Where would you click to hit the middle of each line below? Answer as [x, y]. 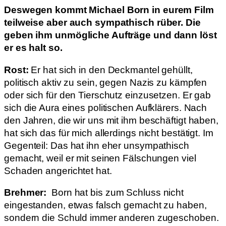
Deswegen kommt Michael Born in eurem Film [109, 10]
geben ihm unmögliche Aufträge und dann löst [110, 35]
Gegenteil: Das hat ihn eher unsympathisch [97, 145]
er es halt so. [33, 48]
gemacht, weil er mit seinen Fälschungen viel [100, 158]
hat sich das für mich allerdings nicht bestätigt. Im [109, 133]
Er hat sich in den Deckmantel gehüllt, [110, 70]
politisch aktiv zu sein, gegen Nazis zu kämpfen [106, 82]
